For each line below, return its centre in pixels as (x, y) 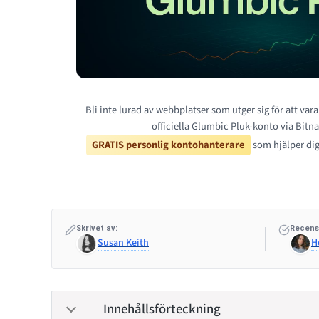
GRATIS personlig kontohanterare (168, 145)
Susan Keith (123, 242)
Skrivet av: (97, 228)
